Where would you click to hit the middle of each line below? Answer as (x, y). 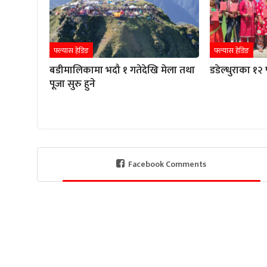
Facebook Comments (167, 164)
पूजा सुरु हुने (72, 84)
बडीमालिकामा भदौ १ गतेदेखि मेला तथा (122, 70)
